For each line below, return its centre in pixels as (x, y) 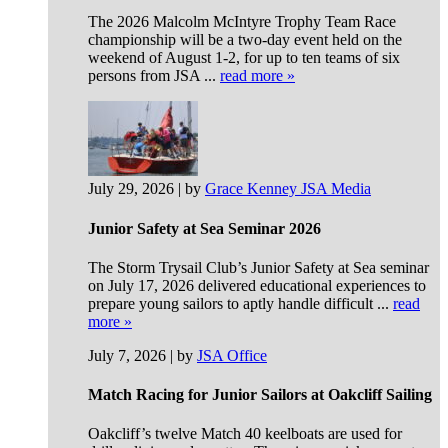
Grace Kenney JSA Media (288, 189)
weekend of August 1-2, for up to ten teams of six (244, 58)
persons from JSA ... (154, 76)
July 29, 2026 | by (146, 189)
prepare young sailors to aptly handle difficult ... (240, 303)
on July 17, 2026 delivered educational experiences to (257, 285)
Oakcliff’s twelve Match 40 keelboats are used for (245, 434)
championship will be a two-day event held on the (245, 40)
